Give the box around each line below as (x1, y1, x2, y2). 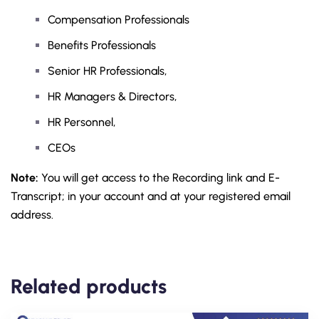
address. (11, 208, 53, 221)
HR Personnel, (48, 115, 115, 129)
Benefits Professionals (48, 38, 156, 52)
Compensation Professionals (48, 13, 189, 26)
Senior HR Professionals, (48, 64, 167, 78)
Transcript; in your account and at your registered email (11, 189, 291, 203)
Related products (11, 274, 167, 298)
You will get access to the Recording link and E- (38, 171, 280, 184)
